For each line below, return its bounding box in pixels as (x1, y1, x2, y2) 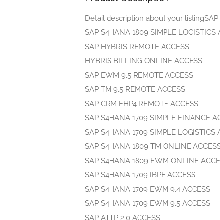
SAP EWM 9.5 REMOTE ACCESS (85, 71, 193, 80)
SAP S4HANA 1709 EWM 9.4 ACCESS (85, 185, 210, 193)
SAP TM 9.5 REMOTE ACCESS (85, 85, 185, 94)
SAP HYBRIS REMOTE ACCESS (85, 42, 189, 51)
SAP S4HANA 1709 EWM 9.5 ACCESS (85, 199, 210, 208)
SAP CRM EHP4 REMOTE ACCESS (85, 99, 198, 108)
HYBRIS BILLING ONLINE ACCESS (85, 56, 202, 65)
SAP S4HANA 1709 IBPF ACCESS (85, 170, 195, 179)
